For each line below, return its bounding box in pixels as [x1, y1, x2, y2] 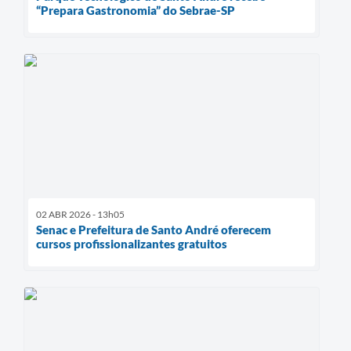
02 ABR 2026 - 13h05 [36, 208, 125, 220]
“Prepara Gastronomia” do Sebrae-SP [36, 2, 235, 17]
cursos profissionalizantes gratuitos [36, 236, 227, 251]
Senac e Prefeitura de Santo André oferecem [36, 222, 271, 237]
